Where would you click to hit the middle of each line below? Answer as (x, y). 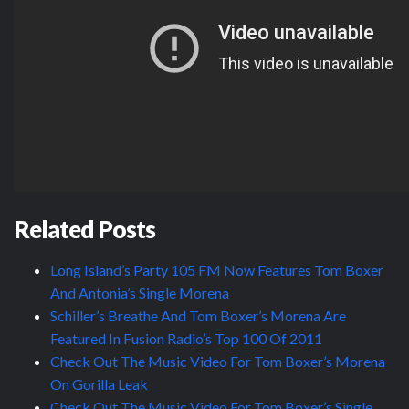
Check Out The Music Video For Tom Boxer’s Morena (218, 361)
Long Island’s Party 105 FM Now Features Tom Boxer (217, 269)
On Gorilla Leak (99, 383)
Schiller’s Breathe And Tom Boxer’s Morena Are (198, 315)
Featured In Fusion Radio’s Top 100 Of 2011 (186, 338)
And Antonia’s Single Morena (140, 292)
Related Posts (84, 229)
